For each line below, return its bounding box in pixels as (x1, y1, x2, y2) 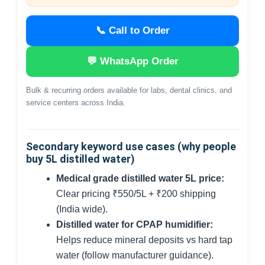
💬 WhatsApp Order (86, 56, 179, 67)
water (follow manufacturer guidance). (56, 250, 214, 260)
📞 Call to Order (95, 25, 170, 36)
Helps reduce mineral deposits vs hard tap (56, 234, 232, 245)
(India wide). (56, 203, 108, 214)
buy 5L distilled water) (26, 152, 135, 165)
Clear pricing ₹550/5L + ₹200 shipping (56, 188, 216, 199)
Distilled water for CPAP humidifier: (56, 219, 213, 230)
